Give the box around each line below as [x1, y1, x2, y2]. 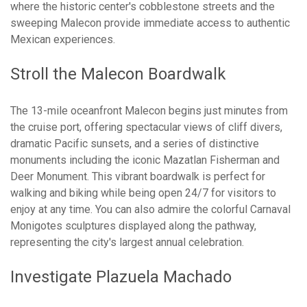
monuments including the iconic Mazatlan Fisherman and [10, 153, 280, 167]
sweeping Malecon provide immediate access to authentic [10, 16, 290, 30]
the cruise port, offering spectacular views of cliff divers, [10, 121, 282, 134]
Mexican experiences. [10, 33, 115, 47]
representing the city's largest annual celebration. [10, 236, 244, 249]
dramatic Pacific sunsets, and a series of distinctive [10, 137, 259, 151]
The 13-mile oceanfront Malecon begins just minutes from [10, 104, 288, 118]
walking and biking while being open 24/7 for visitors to [10, 186, 276, 200]
